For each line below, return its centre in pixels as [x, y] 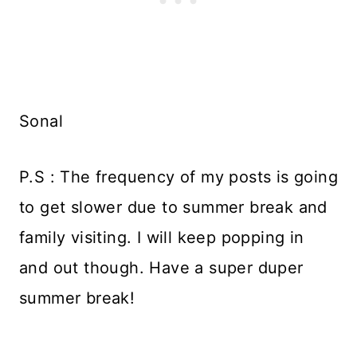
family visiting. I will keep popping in [162, 237]
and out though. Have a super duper [161, 267]
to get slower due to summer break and [173, 207]
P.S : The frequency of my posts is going [178, 177]
